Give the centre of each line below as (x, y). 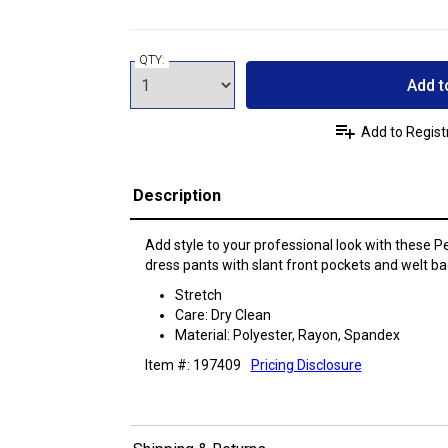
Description (176, 195)
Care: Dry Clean (222, 315)
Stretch (198, 295)
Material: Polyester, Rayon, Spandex (287, 335)
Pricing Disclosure (306, 365)
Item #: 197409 (192, 365)
